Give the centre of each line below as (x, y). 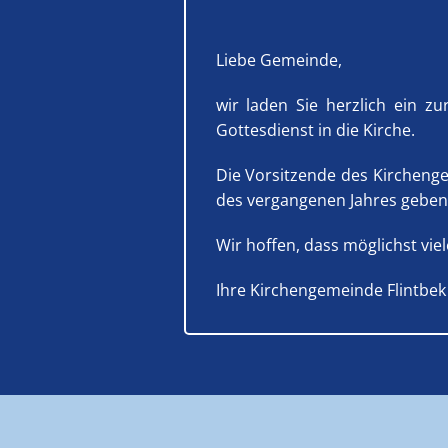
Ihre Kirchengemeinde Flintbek (330, 290)
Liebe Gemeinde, (278, 60)
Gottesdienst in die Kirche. (315, 130)
